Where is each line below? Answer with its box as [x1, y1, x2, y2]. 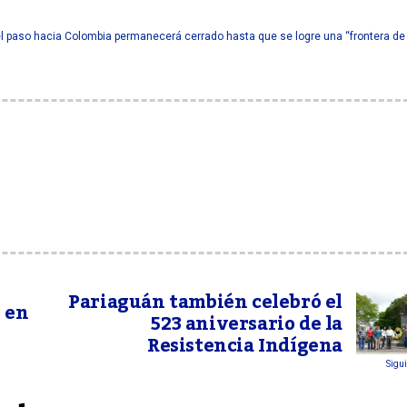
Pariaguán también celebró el [68, 283, 342, 321]
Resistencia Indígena [146, 327, 342, 364]
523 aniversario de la [151, 305, 342, 342]
